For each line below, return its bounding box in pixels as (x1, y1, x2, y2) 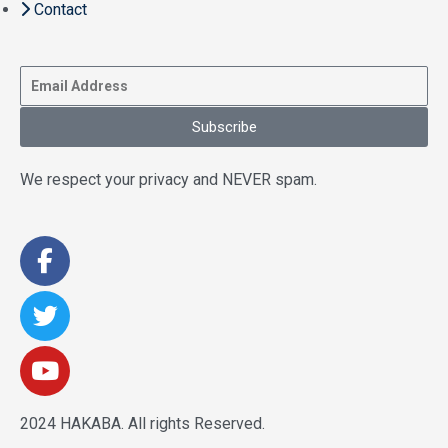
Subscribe (191, 117, 257, 136)
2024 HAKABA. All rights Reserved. (20, 414, 265, 433)
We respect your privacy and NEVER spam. (20, 170, 317, 189)
